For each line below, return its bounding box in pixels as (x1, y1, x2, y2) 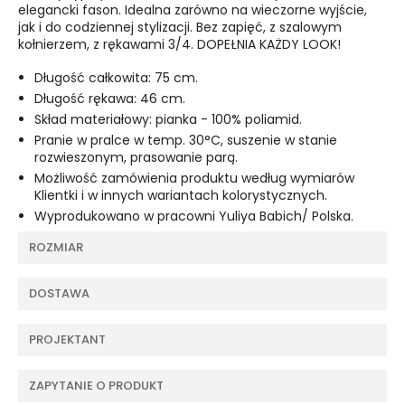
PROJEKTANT (29, 331, 106, 349)
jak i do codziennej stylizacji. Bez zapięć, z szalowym (18, 18, 342, 37)
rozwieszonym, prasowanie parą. (34, 148, 238, 167)
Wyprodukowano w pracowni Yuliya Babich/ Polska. (34, 207, 353, 226)
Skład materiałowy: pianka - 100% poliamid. (34, 110, 302, 129)
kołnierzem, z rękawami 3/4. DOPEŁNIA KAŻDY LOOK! (18, 35, 341, 54)
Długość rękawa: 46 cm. (34, 89, 185, 108)
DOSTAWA (29, 285, 89, 303)
